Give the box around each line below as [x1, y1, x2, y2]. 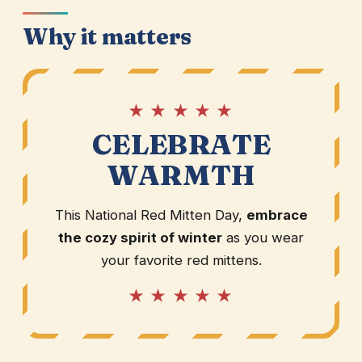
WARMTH [107, 158, 255, 193]
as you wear [222, 229, 304, 246]
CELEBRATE [91, 127, 271, 162]
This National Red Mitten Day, [54, 207, 246, 224]
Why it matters [22, 23, 192, 51]
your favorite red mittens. [100, 252, 262, 269]
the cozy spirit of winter [58, 229, 222, 246]
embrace [246, 207, 308, 224]
